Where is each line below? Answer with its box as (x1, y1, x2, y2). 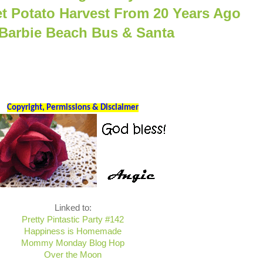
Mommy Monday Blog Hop (21, 238, 124, 248)
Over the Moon (44, 250, 102, 259)
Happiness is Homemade (24, 227, 122, 236)
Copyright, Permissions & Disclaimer (7, 103, 139, 112)
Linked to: (54, 203, 92, 213)
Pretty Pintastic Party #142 (22, 215, 124, 224)
